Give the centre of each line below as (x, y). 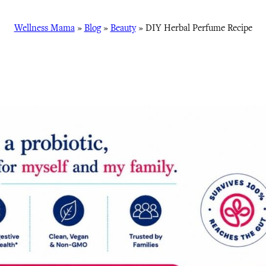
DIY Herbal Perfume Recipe (199, 28)
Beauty (123, 28)
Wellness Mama (44, 28)
